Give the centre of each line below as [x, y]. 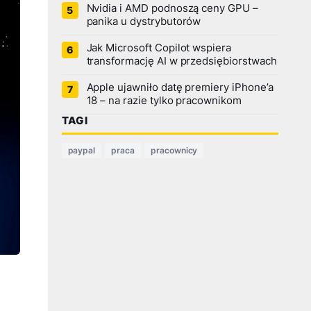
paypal [82, 150]
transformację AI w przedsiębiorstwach [182, 61]
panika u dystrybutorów [144, 22]
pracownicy [174, 150]
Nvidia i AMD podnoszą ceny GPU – [172, 8]
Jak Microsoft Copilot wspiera [159, 48]
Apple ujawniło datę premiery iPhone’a [180, 87]
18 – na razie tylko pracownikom [164, 101]
